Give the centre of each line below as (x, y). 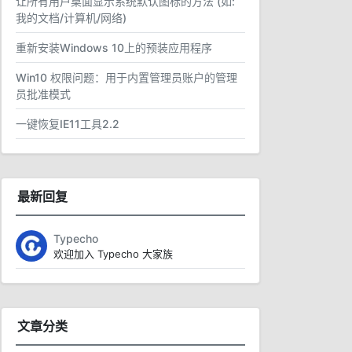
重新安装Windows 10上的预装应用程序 (114, 48)
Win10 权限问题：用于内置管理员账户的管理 (126, 77)
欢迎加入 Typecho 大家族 (113, 254)
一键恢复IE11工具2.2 (68, 124)
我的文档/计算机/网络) (71, 18)
